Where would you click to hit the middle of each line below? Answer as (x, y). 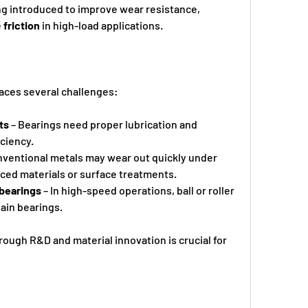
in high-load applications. (101, 25)
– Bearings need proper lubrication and (103, 124)
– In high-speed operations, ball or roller (138, 190)
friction (22, 25)
